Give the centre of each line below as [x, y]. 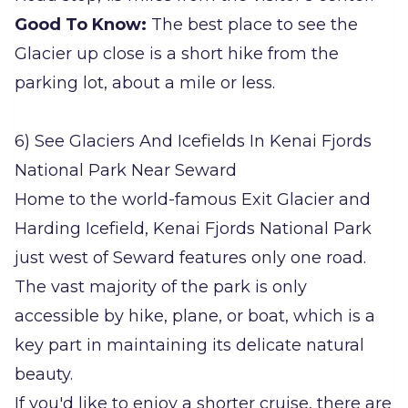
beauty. [44, 375]
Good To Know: [81, 25]
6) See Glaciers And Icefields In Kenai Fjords [193, 142]
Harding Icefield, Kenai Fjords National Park [193, 229]
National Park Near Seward [126, 171]
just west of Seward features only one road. [190, 258]
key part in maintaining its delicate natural [189, 346]
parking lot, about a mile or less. [145, 83]
